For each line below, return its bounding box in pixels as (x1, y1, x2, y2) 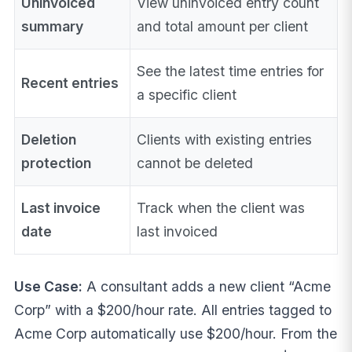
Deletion (21, 130, 77, 148)
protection (21, 154, 92, 171)
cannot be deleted (137, 154, 254, 171)
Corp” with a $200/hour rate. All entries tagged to (13, 302, 332, 319)
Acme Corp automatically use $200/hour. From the (13, 325, 337, 343)
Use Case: (13, 278, 82, 295)
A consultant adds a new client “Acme (82, 278, 331, 295)
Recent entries (21, 74, 119, 91)
